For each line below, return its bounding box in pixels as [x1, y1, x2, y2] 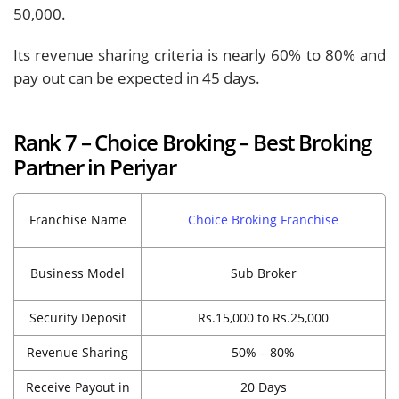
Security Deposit [28, 308, 126, 326]
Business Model [30, 264, 125, 281]
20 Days [240, 378, 287, 395]
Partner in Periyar [13, 152, 176, 182]
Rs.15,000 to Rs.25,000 [198, 308, 329, 326]
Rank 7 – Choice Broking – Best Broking [13, 127, 371, 157]
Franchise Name [28, 210, 126, 228]
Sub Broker [230, 264, 297, 281]
